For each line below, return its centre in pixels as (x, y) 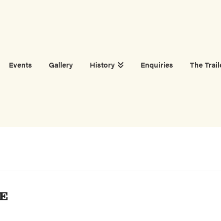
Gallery (61, 64)
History (102, 64)
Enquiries (157, 64)
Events (20, 64)
